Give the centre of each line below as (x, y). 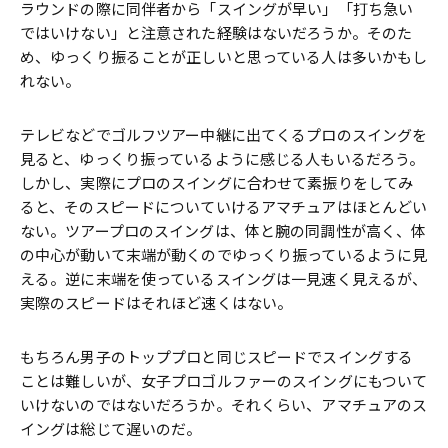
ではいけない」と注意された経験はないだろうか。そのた (216, 33)
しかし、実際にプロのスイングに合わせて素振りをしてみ (217, 183)
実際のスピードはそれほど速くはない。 (156, 303)
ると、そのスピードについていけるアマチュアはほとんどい (224, 207)
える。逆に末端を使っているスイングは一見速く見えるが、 (224, 279)
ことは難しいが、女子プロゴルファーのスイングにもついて (224, 381)
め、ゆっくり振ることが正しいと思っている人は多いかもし (224, 57)
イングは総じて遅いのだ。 (111, 429)
